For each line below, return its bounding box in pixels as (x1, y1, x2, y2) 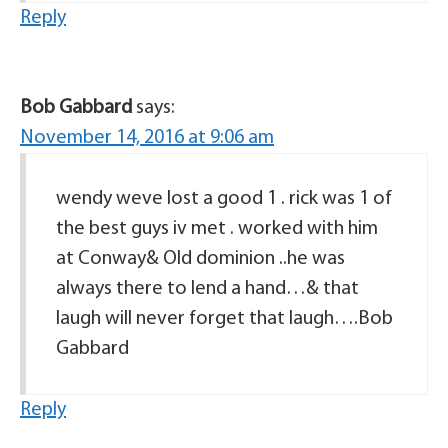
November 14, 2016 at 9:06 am (20, 128, 274, 148)
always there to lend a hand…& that (56, 279, 359, 299)
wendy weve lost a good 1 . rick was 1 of (56, 189, 392, 209)
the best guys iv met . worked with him (56, 219, 378, 239)
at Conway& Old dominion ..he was (56, 249, 345, 269)
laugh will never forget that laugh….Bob (56, 309, 393, 329)
